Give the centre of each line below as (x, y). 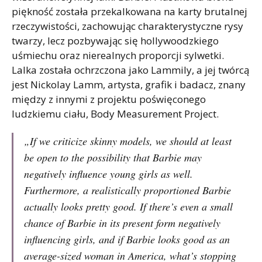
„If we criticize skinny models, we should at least (128, 141)
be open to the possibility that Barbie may (113, 157)
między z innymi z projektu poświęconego (109, 99)
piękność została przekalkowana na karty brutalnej (130, 11)
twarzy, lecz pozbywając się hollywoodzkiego (115, 40)
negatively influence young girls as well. (108, 173)
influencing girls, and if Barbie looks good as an (127, 239)
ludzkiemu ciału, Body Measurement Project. (116, 113)
